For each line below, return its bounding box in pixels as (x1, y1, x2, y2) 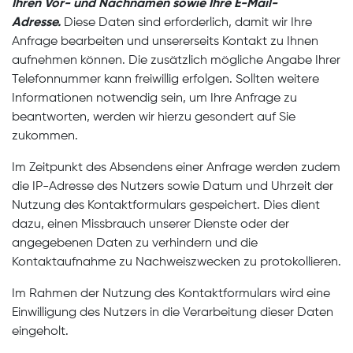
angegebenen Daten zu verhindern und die (12, 237, 258, 250)
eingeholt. (12, 325, 69, 338)
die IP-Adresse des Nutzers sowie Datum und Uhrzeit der (12, 180, 333, 193)
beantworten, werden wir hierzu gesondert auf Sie (12, 111, 295, 124)
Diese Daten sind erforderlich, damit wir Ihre (61, 17, 312, 29)
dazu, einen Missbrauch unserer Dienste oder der (12, 218, 289, 231)
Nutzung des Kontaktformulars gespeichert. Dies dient (12, 199, 320, 212)
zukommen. (12, 130, 78, 143)
